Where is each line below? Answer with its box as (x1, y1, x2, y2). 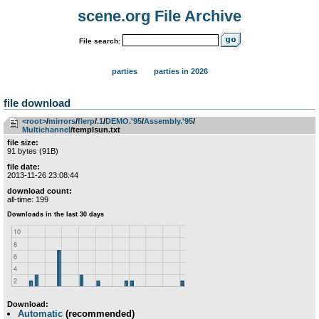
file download (4, 97, 70, 109)
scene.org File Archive (78, 7, 241, 25)
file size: (7, 138, 38, 147)
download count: (7, 187, 72, 195)
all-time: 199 (7, 195, 48, 204)
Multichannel (22, 125, 70, 134)
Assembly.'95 (144, 117, 193, 125)
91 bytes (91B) (7, 147, 58, 155)
